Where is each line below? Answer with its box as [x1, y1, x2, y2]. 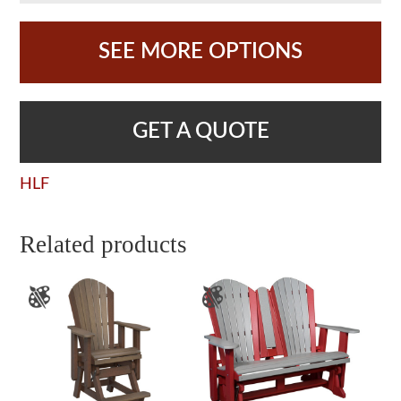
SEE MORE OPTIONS [98, 40, 303, 63]
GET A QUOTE [132, 120, 269, 142]
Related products [20, 230, 188, 258]
